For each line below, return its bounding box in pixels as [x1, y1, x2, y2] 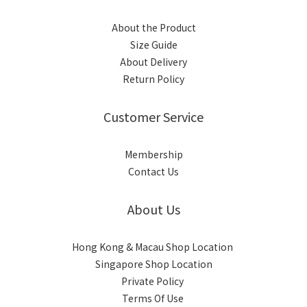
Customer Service [103, 107, 204, 125]
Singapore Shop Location [95, 256, 212, 271]
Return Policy [123, 71, 184, 86]
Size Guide [130, 37, 177, 51]
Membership [124, 147, 183, 161]
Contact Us [128, 164, 179, 178]
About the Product [111, 20, 196, 34]
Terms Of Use [121, 291, 186, 305]
